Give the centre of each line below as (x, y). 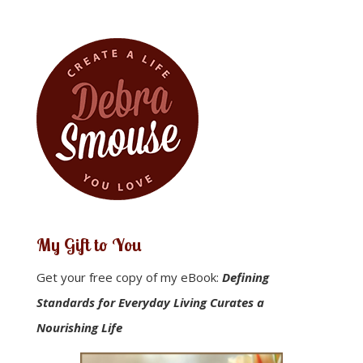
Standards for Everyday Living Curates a (150, 302)
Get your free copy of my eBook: (129, 277)
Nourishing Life (79, 327)
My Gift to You (89, 244)
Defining (245, 277)
